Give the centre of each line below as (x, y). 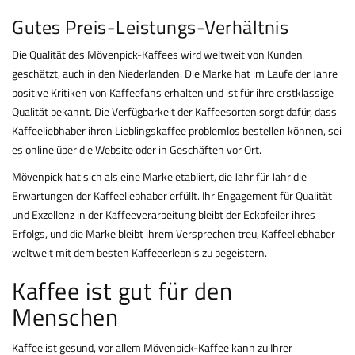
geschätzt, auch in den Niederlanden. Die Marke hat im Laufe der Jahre (175, 74)
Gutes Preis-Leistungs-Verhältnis (150, 27)
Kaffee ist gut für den (122, 291)
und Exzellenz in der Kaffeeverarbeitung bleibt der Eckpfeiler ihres (164, 215)
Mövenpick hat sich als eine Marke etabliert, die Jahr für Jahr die (159, 177)
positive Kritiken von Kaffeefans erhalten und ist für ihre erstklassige (173, 93)
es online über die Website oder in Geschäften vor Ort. (137, 150)
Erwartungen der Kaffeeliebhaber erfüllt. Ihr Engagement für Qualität (172, 196)
